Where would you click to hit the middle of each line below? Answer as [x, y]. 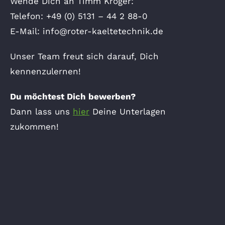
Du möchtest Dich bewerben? [73, 96]
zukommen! [34, 126]
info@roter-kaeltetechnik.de [103, 31]
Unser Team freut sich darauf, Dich [84, 56]
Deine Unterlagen [128, 111]
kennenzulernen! [45, 71]
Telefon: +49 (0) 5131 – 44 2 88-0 [79, 16]
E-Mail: [26, 31]
